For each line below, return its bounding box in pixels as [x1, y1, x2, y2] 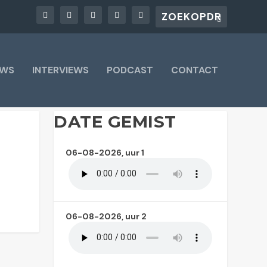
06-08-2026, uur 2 [66, 210, 147, 222]
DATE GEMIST [54, 111, 176, 132]
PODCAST [106, 64, 153, 76]
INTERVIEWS [32, 64, 89, 76]
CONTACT [170, 64, 218, 76]
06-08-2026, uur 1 [66, 147, 145, 158]
